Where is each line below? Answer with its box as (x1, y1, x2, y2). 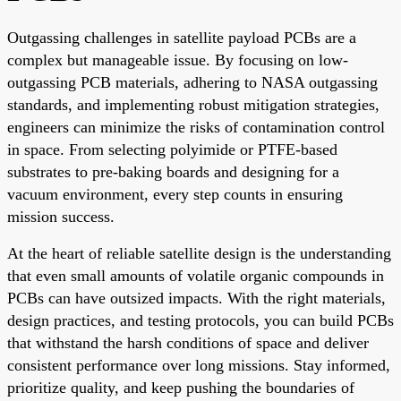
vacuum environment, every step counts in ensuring (7, 184, 343, 203)
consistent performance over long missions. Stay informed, (7, 355, 390, 374)
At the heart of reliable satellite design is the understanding (7, 243, 391, 262)
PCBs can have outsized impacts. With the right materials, (7, 288, 386, 307)
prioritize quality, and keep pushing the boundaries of (7, 378, 354, 397)
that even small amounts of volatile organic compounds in (7, 266, 384, 285)
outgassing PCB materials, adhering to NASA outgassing (7, 73, 378, 91)
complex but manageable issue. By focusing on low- (7, 50, 348, 69)
